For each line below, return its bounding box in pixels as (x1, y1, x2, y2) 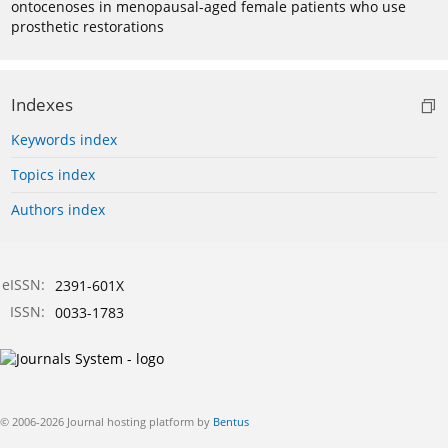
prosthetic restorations (11, 17, 164, 37)
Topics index (11, 165, 95, 185)
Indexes (11, 93, 73, 117)
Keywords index (11, 130, 117, 150)
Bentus (213, 414, 249, 430)
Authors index (11, 200, 105, 220)
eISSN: (2, 275, 45, 295)
